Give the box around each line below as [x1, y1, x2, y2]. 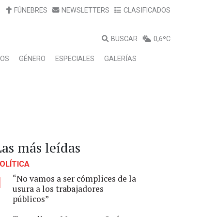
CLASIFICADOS [124, 6, 170, 15]
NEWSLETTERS [62, 6, 109, 15]
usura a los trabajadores [13, 183, 104, 194]
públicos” [13, 193, 49, 204]
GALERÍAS [104, 55, 137, 63]
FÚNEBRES [14, 6, 47, 15]
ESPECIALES [55, 55, 94, 63]
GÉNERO [19, 55, 46, 63]
